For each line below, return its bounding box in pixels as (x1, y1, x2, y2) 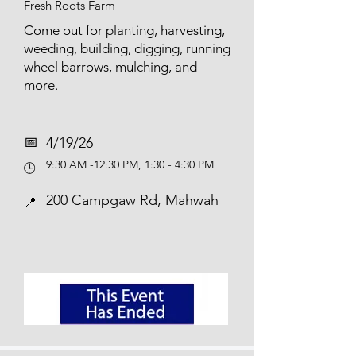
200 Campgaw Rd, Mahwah (46, 192, 219, 209)
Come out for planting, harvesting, (24, 22, 225, 38)
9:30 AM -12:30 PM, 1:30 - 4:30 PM (46, 157, 214, 172)
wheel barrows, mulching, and (24, 59, 197, 75)
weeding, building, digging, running (24, 41, 230, 56)
